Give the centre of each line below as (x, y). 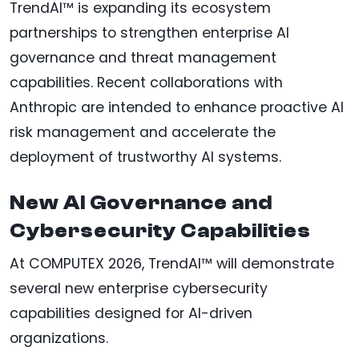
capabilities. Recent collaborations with (146, 83)
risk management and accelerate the (143, 133)
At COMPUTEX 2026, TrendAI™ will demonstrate (172, 264)
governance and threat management (143, 58)
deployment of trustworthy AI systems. (145, 157)
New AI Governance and (141, 203)
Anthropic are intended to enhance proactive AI (177, 108)
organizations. (59, 339)
